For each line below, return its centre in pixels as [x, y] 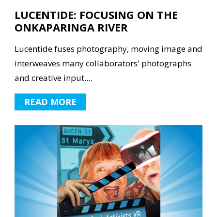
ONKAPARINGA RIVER [71, 27]
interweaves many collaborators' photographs [103, 63]
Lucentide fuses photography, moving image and [108, 49]
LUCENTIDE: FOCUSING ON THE [96, 15]
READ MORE [50, 102]
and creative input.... [53, 78]
